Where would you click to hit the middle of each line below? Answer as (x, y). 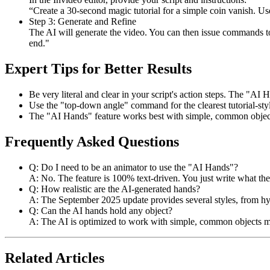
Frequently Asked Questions (92, 141)
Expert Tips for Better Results (98, 68)
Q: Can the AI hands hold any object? (101, 210)
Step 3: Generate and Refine (83, 22)
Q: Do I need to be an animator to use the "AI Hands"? (133, 167)
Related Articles (55, 258)
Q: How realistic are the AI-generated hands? (115, 189)
